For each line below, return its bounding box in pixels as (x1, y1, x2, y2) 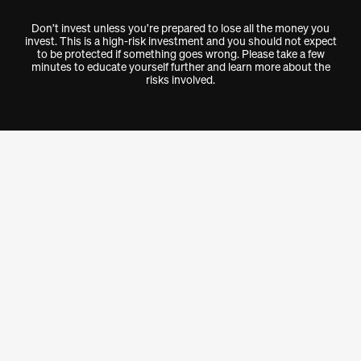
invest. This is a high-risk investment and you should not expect (24, 33, 337, 48)
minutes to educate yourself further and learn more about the (31, 59, 330, 74)
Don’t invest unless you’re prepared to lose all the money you (31, 20, 330, 35)
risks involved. (146, 72, 215, 87)
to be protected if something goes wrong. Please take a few (36, 46, 325, 61)
